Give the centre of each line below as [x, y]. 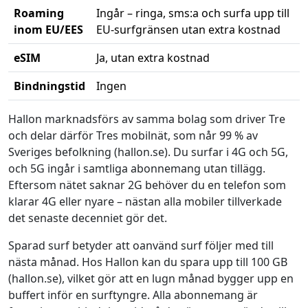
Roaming [39, 13]
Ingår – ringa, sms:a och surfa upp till [193, 13]
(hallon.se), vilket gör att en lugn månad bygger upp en [151, 278]
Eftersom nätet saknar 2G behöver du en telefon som [147, 185]
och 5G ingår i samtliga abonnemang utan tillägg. [137, 168]
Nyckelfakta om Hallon [66, 108]
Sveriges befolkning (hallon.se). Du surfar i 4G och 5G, [148, 152]
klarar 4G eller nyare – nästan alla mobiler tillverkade [145, 201]
